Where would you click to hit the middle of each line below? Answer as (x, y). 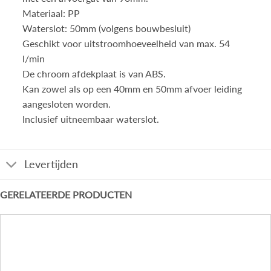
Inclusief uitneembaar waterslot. (90, 119)
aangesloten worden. (66, 104)
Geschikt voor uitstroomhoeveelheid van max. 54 (126, 44)
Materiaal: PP (51, 13)
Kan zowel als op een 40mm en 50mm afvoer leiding (132, 89)
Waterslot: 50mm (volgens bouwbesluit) (106, 28)
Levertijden (51, 164)
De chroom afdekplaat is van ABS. (94, 74)
